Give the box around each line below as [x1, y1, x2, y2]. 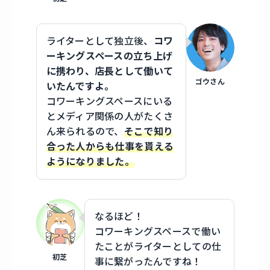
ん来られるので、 [46, 125, 124, 138]
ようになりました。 [46, 155, 135, 168]
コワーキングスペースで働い [94, 225, 221, 238]
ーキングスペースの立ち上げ [46, 50, 173, 63]
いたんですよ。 [46, 80, 115, 93]
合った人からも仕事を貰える [46, 140, 174, 153]
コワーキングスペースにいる [46, 95, 173, 108]
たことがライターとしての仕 [94, 240, 222, 253]
